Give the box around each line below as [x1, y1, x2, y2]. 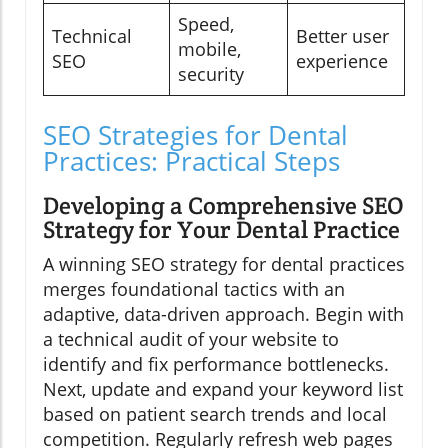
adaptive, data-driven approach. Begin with [43, 302, 404, 327]
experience [296, 49, 388, 74]
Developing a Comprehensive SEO [43, 190, 404, 222]
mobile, [178, 37, 241, 62]
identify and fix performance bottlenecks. [43, 352, 389, 377]
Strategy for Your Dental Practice [43, 214, 400, 246]
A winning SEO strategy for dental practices [43, 252, 405, 277]
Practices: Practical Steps [43, 143, 340, 180]
